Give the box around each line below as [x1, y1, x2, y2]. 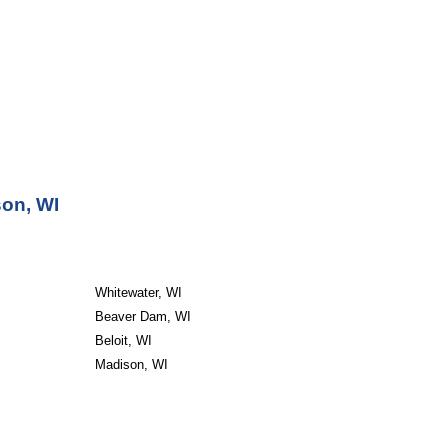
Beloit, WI [94, 333, 152, 348]
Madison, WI [94, 357, 168, 372]
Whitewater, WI [94, 285, 182, 300]
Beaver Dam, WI [94, 309, 191, 324]
